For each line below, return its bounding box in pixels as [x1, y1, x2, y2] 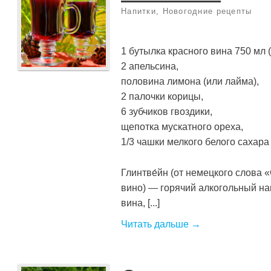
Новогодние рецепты [162, 7, 252, 16]
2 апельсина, [121, 60, 178, 71]
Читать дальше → [121, 218, 201, 229]
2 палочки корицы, [121, 90, 203, 102]
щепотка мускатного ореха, [121, 120, 243, 132]
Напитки [121, 7, 156, 16]
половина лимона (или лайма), [121, 75, 259, 87]
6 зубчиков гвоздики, [121, 105, 212, 117]
